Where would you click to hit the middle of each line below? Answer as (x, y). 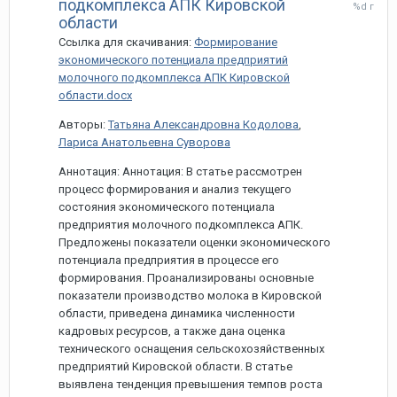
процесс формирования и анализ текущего (175, 189)
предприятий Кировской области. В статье (175, 366)
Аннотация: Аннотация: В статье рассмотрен (180, 171)
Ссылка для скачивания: (126, 42)
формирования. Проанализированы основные (186, 278)
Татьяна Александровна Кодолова (203, 125)
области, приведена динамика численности (177, 313)
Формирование (236, 42)
